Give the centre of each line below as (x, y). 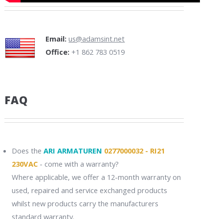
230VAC (24, 164)
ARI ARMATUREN (73, 150)
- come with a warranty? (78, 164)
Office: (58, 52)
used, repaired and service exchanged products (89, 190)
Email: (56, 39)
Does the (27, 150)
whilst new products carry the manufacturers (85, 203)
